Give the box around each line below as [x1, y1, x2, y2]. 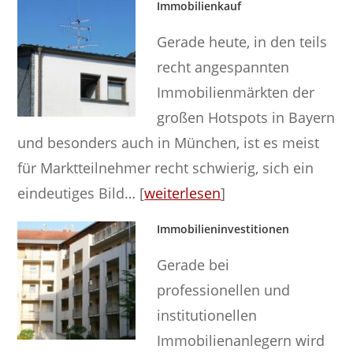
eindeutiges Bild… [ [17, 183, 145, 203]
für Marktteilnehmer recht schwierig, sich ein [17, 158, 314, 177]
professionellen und [157, 280, 291, 299]
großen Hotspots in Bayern [157, 107, 336, 127]
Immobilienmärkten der [157, 82, 315, 102]
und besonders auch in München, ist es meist [17, 132, 320, 152]
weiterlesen [144, 183, 221, 203]
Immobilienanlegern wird [157, 330, 325, 350]
